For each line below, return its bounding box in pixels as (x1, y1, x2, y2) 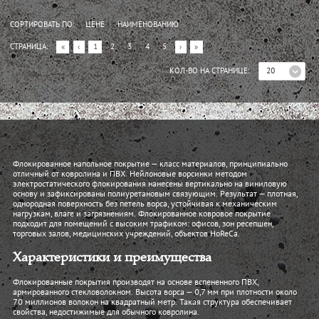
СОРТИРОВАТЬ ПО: (10, 21, 77, 29)
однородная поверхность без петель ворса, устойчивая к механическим (13, 201, 277, 209)
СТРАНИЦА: (10, 43, 53, 51)
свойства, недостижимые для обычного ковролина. (13, 309, 199, 317)
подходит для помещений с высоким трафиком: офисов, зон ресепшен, (13, 221, 273, 229)
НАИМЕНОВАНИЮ (117, 21, 179, 29)
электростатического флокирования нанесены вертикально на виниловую (13, 181, 287, 189)
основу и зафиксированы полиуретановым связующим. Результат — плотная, (13, 191, 298, 199)
